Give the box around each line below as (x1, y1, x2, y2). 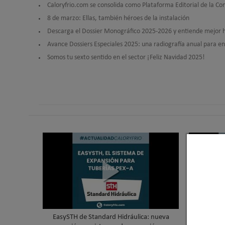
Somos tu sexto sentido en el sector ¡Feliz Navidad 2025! (47, 53, 205, 61)
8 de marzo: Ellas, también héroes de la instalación (47, 14, 189, 22)
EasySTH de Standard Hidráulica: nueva (52, 213, 169, 221)
